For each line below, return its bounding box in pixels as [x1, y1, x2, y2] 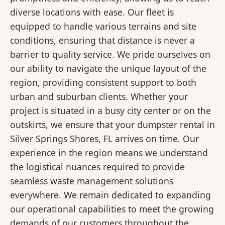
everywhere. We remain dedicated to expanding [10, 189, 211, 201]
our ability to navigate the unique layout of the [10, 62, 206, 75]
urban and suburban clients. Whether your [10, 90, 188, 103]
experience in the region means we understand [10, 147, 208, 159]
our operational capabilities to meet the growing [10, 203, 214, 215]
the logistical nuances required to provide [10, 161, 185, 173]
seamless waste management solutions [10, 175, 173, 187]
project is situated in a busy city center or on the [10, 104, 211, 117]
